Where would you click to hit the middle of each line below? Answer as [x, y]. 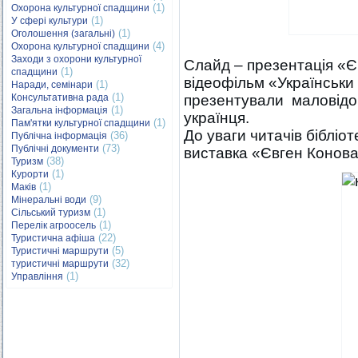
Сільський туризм [51, 213]
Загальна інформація [60, 110]
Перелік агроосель [54, 225]
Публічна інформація [59, 136]
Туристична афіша [53, 238]
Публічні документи [55, 149]
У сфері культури [50, 21]
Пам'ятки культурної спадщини [81, 123]
